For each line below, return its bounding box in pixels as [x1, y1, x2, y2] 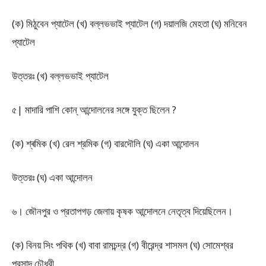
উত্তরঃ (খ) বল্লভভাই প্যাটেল [12, 69, 109, 83]
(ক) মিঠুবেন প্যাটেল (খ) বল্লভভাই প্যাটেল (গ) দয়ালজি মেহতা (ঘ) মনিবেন [12, 17, 247, 30]
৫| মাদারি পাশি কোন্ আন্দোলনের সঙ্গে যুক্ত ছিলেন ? [12, 103, 176, 116]
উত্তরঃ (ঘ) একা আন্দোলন [12, 170, 93, 184]
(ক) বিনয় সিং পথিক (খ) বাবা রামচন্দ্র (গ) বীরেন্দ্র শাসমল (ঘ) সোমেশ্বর [12, 238, 233, 252]
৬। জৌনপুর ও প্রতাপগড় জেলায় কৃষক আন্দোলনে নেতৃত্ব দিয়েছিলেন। [12, 204, 233, 218]
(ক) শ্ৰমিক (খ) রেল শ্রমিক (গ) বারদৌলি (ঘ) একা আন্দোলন [12, 137, 199, 150]
